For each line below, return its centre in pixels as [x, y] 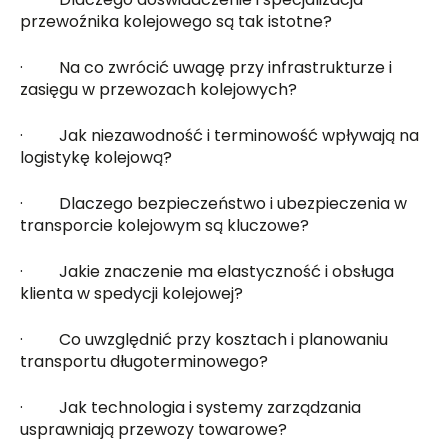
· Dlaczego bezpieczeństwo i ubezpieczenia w [214, 203]
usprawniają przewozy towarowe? [154, 429]
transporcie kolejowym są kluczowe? [165, 225]
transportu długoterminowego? [144, 361]
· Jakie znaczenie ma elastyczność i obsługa [207, 271]
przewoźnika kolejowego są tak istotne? [176, 21]
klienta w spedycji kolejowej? [132, 293]
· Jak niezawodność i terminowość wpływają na [220, 135]
